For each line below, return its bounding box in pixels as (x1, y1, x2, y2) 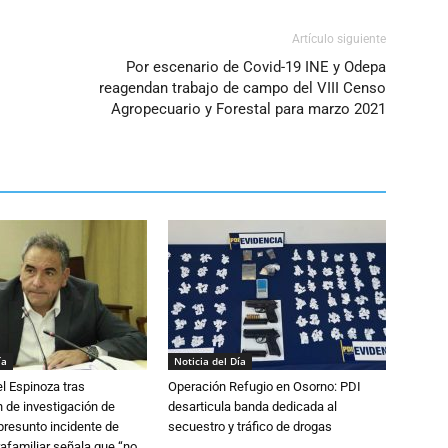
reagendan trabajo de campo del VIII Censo (99, 79, 386, 97)
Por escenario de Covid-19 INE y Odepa (126, 58, 386, 76)
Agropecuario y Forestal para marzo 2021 (111, 100, 386, 118)
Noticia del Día (174, 354, 246, 368)
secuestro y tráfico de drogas (168, 419, 332, 434)
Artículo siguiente (292, 32, 386, 46)
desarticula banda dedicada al (168, 399, 337, 414)
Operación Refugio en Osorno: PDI (168, 379, 361, 394)
